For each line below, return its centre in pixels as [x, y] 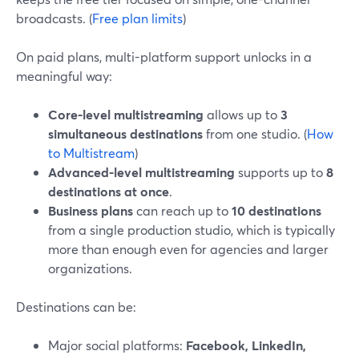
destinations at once [109, 191]
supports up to [280, 172]
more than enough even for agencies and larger [188, 249]
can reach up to [182, 210]
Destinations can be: [76, 307]
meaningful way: [64, 76]
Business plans [91, 210]
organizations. [90, 268]
